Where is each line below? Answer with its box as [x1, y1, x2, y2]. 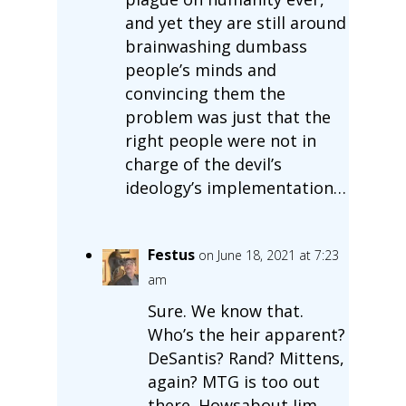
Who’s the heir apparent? [147, 323, 345, 345]
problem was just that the [124, 105, 331, 128]
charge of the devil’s [124, 152, 282, 175]
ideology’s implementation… [124, 176, 346, 198]
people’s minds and [124, 58, 276, 81]
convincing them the [124, 82, 285, 104]
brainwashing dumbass [124, 34, 307, 57]
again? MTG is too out [147, 370, 320, 392]
